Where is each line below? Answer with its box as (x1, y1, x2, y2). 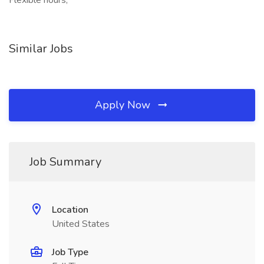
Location (52, 203, 88, 216)
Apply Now (95, 98, 153, 112)
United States (52, 217, 110, 230)
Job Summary (29, 154, 101, 170)
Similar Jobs (9, 41, 73, 57)
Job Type (52, 246, 88, 259)
